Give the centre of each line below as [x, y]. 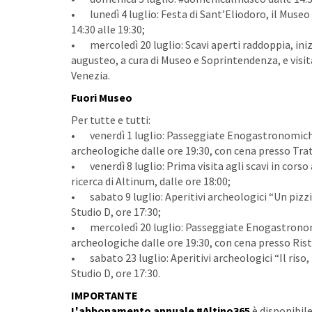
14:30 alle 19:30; [108, 29]
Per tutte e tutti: [111, 120]
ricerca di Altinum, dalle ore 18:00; [151, 181]
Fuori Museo [102, 97]
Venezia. [91, 75]
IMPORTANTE [104, 295]
